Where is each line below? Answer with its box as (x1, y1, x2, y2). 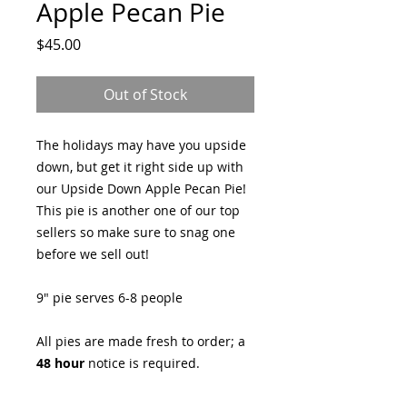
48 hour (36, 353, 84, 372)
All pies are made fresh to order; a (36, 332, 245, 350)
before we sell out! (36, 244, 149, 263)
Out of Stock (104, 84, 187, 104)
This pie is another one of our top (36, 201, 240, 219)
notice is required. (84, 353, 211, 372)
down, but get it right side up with (36, 157, 243, 175)
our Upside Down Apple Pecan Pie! (36, 179, 246, 197)
